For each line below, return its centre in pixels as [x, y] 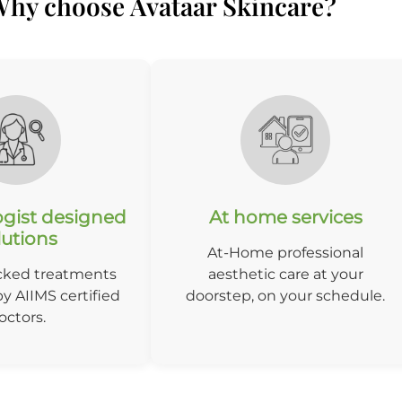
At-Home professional [285, 252]
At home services [285, 217]
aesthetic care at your [285, 274]
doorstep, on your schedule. [285, 295]
